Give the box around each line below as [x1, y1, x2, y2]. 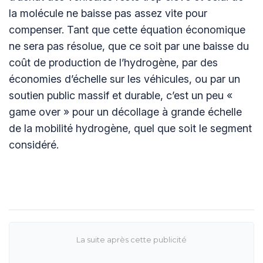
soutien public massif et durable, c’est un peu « [9, 89, 232, 102]
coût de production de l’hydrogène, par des [9, 56, 218, 69]
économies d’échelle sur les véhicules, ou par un [9, 72, 240, 85]
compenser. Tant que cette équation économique [9, 23, 245, 36]
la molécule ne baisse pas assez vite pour [9, 6, 207, 19]
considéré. [9, 138, 59, 151]
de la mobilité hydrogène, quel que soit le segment [9, 122, 252, 134]
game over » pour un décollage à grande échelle [9, 105, 242, 118]
